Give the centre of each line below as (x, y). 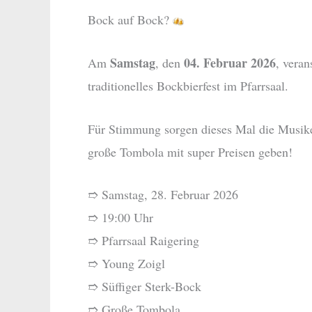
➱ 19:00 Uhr (120, 218)
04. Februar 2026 (230, 62)
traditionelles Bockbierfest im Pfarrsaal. (188, 85)
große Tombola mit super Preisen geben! (190, 151)
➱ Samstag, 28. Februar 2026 (163, 195)
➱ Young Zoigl (126, 264)
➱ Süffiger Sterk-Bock (145, 287)
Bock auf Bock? (130, 19)
